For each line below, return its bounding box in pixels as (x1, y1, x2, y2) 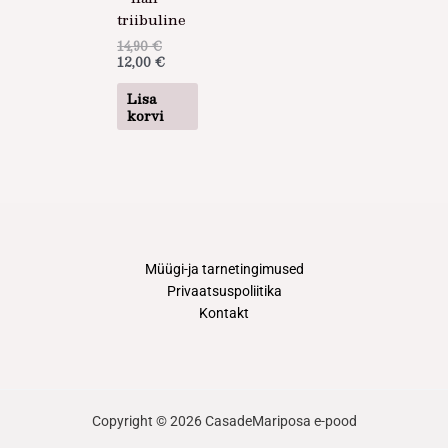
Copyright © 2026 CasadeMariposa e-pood (91, 412, 357, 429)
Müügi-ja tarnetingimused (144, 260, 304, 277)
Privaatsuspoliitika (166, 282, 282, 299)
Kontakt (199, 304, 249, 321)
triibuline (117, 7, 186, 31)
